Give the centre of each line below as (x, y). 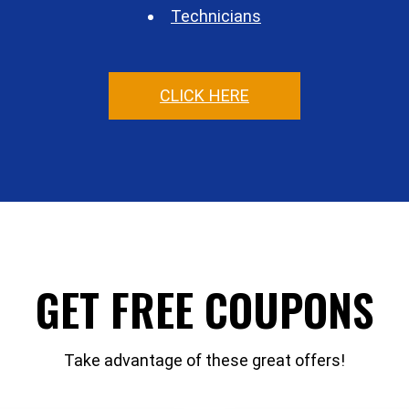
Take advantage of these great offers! (204, 360)
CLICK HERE (204, 95)
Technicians (215, 16)
